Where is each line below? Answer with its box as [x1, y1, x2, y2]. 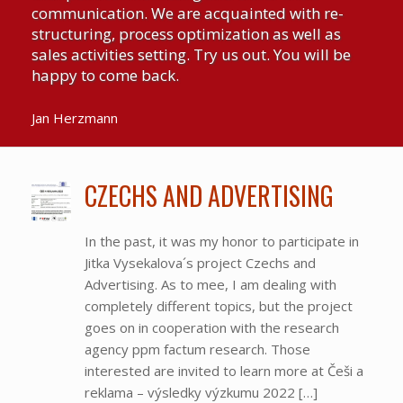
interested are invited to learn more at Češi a [84, 361, 363, 380]
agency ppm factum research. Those [84, 339, 310, 358]
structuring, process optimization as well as [31, 23, 341, 45]
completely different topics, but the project [84, 296, 353, 315]
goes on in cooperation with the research [84, 318, 339, 336]
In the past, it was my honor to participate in [84, 231, 359, 250]
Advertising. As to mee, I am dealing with [84, 274, 336, 293]
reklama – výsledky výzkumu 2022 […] [84, 382, 318, 401]
